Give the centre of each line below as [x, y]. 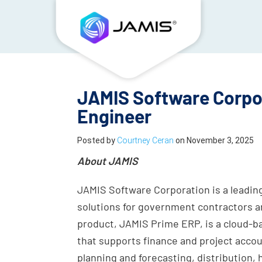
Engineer [114, 116]
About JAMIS [108, 161]
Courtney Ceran [145, 140]
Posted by [97, 140]
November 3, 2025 [220, 140]
